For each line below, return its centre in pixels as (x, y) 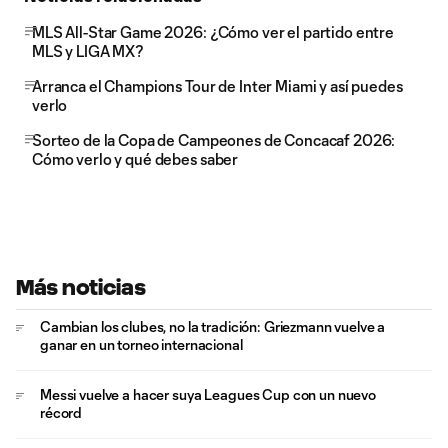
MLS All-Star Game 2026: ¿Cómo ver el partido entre (213, 32)
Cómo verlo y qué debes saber (135, 159)
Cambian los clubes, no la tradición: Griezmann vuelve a (213, 326)
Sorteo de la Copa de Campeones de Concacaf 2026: (214, 140)
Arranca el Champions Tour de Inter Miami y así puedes (217, 86)
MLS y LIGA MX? (88, 51)
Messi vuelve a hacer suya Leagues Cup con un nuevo (208, 394)
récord (61, 412)
